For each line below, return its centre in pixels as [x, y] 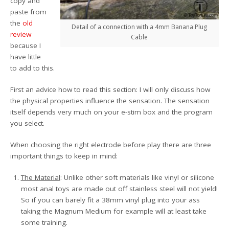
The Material [40, 178]
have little [26, 56]
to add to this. [33, 68]
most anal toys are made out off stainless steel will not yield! [119, 189]
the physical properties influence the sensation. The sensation [110, 100]
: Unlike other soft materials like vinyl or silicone [137, 178]
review [21, 34]
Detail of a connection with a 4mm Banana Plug [140, 27]
